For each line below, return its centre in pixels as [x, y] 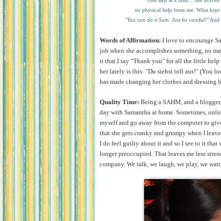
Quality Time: [119, 102]
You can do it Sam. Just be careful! [167, 20]
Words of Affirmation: [131, 40]
